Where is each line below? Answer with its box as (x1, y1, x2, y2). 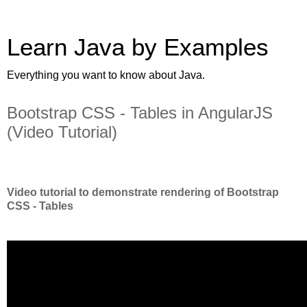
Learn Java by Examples (7, 34, 269, 60)
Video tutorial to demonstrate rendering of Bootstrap (7, 186, 279, 198)
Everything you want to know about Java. (7, 69, 205, 81)
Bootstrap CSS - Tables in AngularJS (7, 103, 273, 122)
